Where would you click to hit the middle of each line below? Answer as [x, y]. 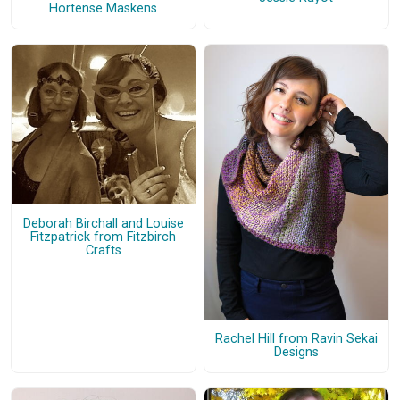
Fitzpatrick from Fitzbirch [104, 237]
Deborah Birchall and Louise [103, 224]
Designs [296, 353]
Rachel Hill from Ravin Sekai [296, 339]
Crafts [103, 251]
